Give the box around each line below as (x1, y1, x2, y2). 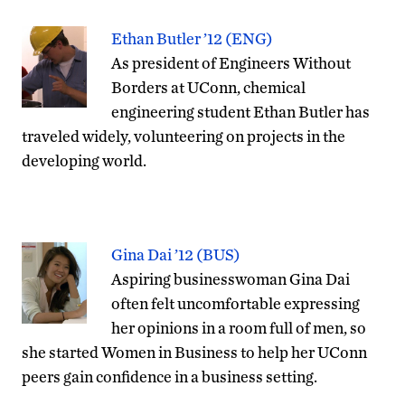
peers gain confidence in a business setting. (22, 366, 317, 386)
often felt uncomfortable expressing (111, 293, 360, 313)
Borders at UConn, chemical (111, 77, 306, 97)
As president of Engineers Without (111, 52, 351, 72)
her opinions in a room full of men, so (111, 317, 366, 337)
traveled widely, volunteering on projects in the (22, 126, 345, 146)
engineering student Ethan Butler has (111, 101, 370, 121)
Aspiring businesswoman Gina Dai (111, 268, 350, 288)
